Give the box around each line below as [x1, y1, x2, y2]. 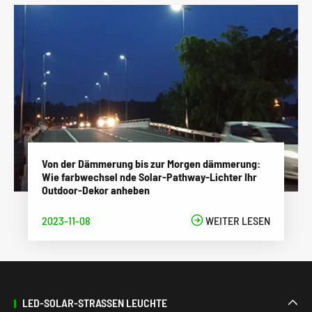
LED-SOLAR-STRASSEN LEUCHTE [22, 296, 162, 310]
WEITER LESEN [203, 213, 270, 227]
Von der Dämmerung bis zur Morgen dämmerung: [42, 156, 260, 170]
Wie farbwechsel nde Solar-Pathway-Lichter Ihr [42, 169, 257, 183]
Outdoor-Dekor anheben [42, 182, 150, 196]
